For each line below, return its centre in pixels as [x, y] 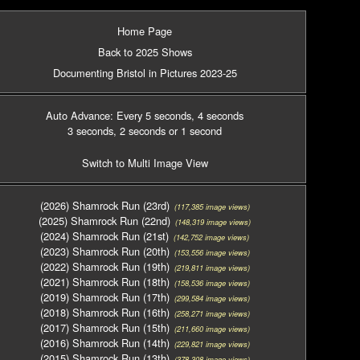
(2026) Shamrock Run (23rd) [104, 205]
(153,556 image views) [209, 252]
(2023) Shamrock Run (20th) [104, 251]
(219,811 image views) [209, 268]
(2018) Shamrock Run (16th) [104, 312]
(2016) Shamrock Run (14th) [104, 343]
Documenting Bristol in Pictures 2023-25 [145, 73]
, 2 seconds [139, 131]
